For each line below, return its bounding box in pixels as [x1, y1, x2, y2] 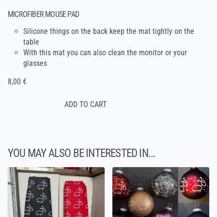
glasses [23, 59, 47, 68]
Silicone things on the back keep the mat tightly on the [23, 27, 194, 36]
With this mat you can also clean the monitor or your [23, 48, 187, 58]
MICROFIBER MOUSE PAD [8, 10, 79, 19]
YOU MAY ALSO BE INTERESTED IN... [8, 146, 156, 160]
